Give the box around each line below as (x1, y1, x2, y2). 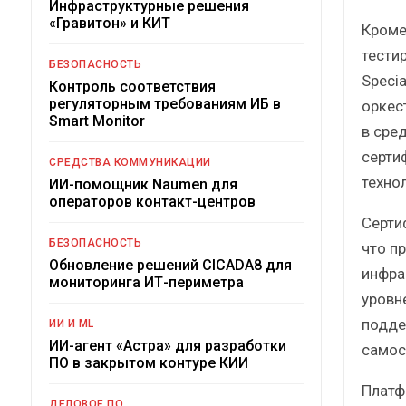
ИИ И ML (49, 316, 94, 330)
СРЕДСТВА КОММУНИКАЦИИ (49, 155, 211, 169)
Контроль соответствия (49, 77, 216, 95)
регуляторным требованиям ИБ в (49, 94, 281, 112)
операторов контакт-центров (49, 192, 256, 210)
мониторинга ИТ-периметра (49, 273, 244, 291)
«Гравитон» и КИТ (49, 14, 170, 32)
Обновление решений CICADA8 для (49, 256, 292, 274)
